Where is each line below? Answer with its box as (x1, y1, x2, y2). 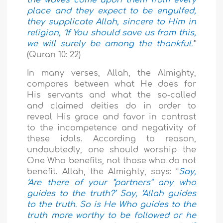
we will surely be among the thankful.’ (27, 39, 194, 49)
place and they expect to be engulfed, (27, 6, 196, 16)
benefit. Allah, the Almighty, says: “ (27, 167, 179, 177)
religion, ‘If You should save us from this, (27, 28, 196, 38)
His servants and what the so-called (27, 91, 196, 100)
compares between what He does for (27, 80, 196, 89)
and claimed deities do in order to (27, 102, 196, 111)
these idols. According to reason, (27, 134, 196, 144)
